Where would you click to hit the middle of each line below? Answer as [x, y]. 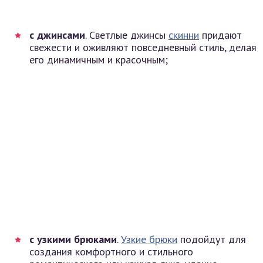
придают [220, 35]
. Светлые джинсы [127, 35]
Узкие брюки [149, 239]
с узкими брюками [73, 239]
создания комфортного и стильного [111, 251]
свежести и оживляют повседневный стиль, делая [143, 47]
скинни [184, 35]
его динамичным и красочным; [99, 59]
